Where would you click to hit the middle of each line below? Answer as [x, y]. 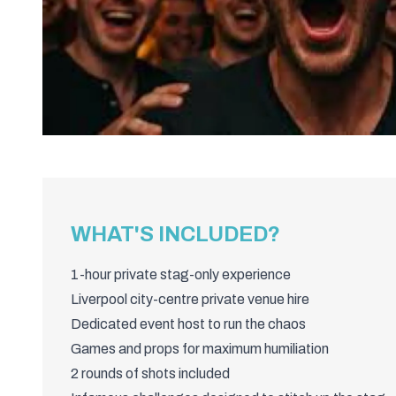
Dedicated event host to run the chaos [188, 324]
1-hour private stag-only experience [181, 274]
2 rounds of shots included [150, 373]
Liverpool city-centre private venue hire [190, 299]
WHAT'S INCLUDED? [175, 234]
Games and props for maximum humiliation [200, 348]
